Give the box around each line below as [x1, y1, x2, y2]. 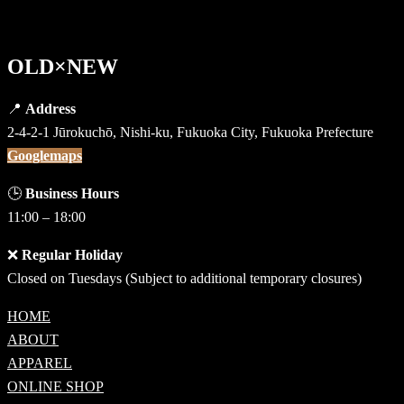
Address [25, 100, 76, 116]
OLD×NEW [7, 54, 118, 78]
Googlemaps [7, 147, 82, 163]
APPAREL [7, 354, 72, 371]
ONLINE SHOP [7, 378, 104, 394]
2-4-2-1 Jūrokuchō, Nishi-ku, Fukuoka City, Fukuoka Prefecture [7, 124, 373, 140]
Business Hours [25, 185, 119, 201]
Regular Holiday [22, 246, 123, 262]
